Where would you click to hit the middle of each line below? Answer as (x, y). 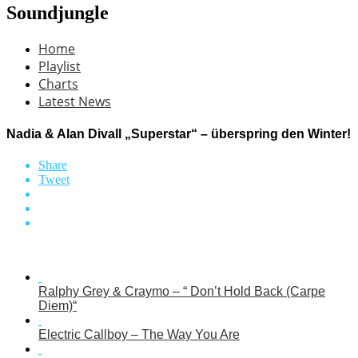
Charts (58, 84)
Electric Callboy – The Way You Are (139, 335)
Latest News (75, 101)
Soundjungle (58, 12)
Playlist (60, 66)
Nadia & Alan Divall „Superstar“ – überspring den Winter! (179, 134)
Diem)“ (58, 306)
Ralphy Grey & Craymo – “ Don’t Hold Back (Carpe (182, 292)
